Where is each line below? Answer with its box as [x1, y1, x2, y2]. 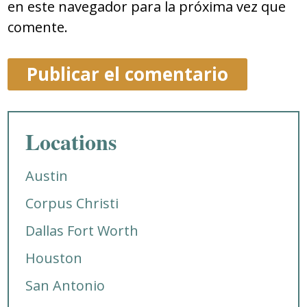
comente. [8, 18, 69, 37]
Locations [25, 125, 117, 158]
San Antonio [25, 275, 106, 295]
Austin [25, 166, 69, 185]
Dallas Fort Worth [25, 221, 139, 240]
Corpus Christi [25, 193, 119, 212]
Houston [25, 248, 83, 267]
